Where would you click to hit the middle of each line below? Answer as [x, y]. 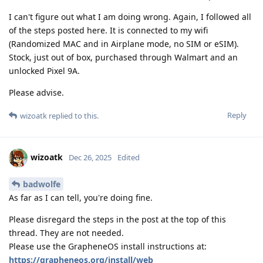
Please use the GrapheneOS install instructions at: [108, 247]
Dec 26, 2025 [90, 158]
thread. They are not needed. [66, 233]
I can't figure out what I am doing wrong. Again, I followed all [130, 17]
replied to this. [73, 116]
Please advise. [36, 93]
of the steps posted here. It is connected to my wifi [108, 31]
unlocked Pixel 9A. [44, 71]
